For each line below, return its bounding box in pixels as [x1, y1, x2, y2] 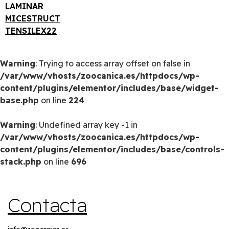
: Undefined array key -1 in [35, 119, 138, 130]
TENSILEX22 [5, 25, 57, 36]
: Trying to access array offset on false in [35, 58, 190, 68]
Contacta [8, 193, 87, 217]
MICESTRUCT [5, 13, 60, 24]
